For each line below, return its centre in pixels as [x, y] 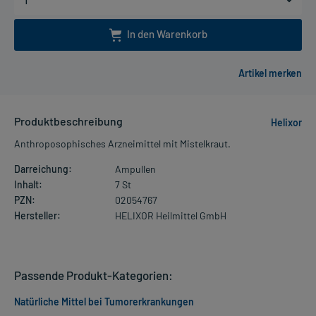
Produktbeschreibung [68, 121]
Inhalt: [28, 185]
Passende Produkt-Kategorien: [93, 275]
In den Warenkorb [167, 34]
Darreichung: [43, 169]
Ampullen [135, 169]
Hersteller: [37, 216]
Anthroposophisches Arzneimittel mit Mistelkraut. [122, 144]
